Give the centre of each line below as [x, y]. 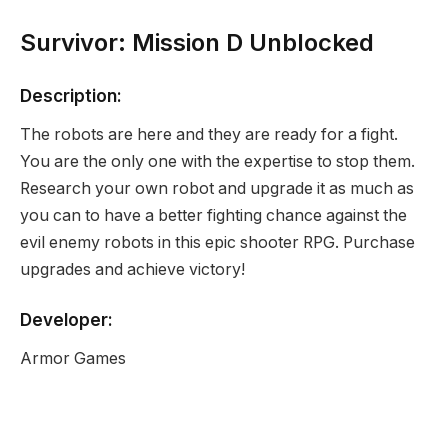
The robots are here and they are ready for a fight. [209, 134]
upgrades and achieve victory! [132, 269]
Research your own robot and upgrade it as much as [217, 188]
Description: [71, 95]
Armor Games [73, 358]
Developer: [66, 320]
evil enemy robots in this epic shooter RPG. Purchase [217, 242]
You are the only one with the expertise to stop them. [217, 161]
